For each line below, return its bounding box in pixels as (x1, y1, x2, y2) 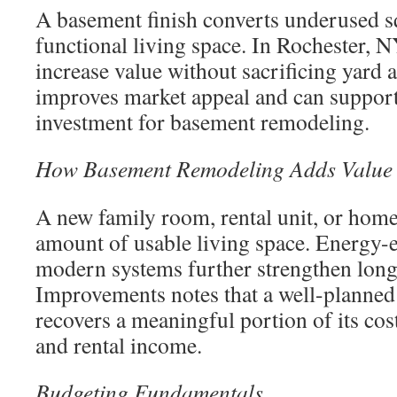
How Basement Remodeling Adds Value (35, 153, 393, 183)
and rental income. (35, 330, 202, 360)
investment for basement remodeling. (35, 106, 370, 136)
